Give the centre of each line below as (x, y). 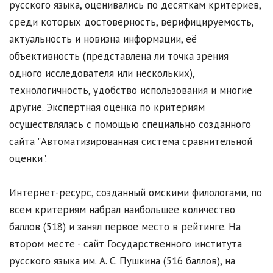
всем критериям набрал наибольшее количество (122, 210)
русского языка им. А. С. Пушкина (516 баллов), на (122, 261)
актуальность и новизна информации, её (103, 39)
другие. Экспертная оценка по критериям (107, 108)
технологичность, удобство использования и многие (131, 90)
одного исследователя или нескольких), (102, 73)
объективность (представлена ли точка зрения (119, 56)
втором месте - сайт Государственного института (126, 244)
